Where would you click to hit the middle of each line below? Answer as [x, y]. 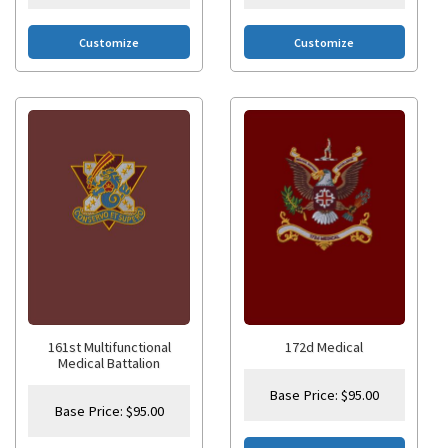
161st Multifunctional [109, 347]
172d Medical [324, 347]
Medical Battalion [109, 363]
